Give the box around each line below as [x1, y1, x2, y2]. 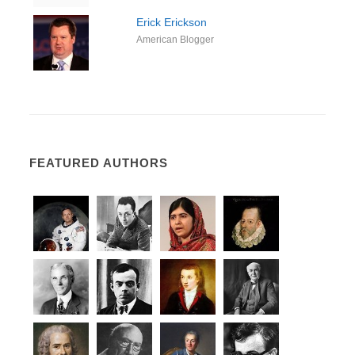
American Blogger [136, 34, 214, 45]
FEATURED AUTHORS [29, 156, 169, 170]
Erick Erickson [136, 16, 207, 29]
